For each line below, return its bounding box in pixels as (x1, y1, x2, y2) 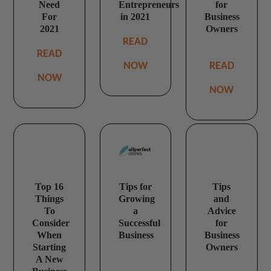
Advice (207, 205, 236, 216)
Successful (118, 217, 160, 228)
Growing (118, 193, 155, 204)
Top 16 (35, 181, 64, 192)
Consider (32, 217, 70, 228)
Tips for (119, 181, 152, 192)
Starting (33, 241, 67, 252)
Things (35, 193, 64, 204)
